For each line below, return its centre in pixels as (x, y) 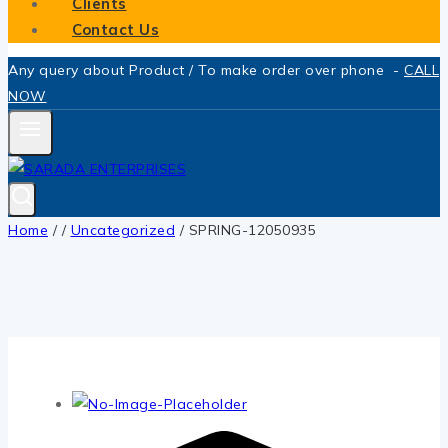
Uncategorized (122, 229)
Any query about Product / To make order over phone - (206, 69)
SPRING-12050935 (252, 229)
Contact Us (115, 29)
